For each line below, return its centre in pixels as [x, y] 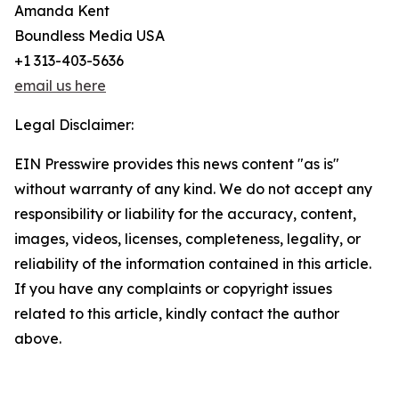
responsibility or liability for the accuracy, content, [185, 214]
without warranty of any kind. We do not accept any [193, 189]
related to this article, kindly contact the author [177, 314]
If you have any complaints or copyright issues [173, 289]
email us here [60, 86]
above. [38, 339]
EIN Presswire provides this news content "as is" [177, 164]
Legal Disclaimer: [74, 125]
